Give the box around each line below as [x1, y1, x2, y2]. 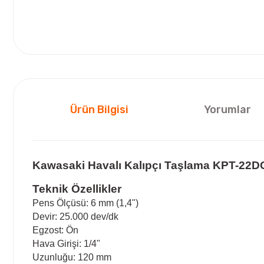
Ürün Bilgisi [70, 103, 128, 116]
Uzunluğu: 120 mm [32, 252, 111, 262]
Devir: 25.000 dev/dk [32, 211, 118, 222]
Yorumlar [204, 103, 251, 116]
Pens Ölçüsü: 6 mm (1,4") [32, 197, 138, 208]
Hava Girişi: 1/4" [32, 238, 100, 249]
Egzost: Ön [32, 225, 78, 235]
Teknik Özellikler [32, 182, 121, 195]
